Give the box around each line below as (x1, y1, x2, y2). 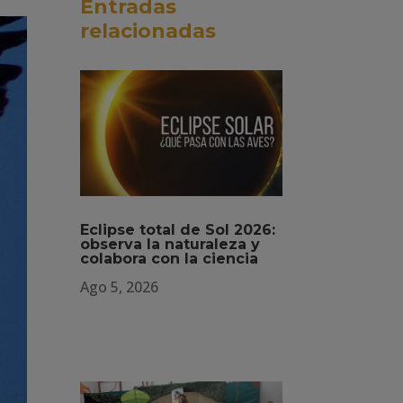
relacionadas (80, 18, 217, 43)
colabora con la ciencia (80, 249, 259, 267)
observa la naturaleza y (80, 235, 261, 253)
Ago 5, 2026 (80, 276, 159, 297)
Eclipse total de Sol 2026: (80, 220, 276, 238)
